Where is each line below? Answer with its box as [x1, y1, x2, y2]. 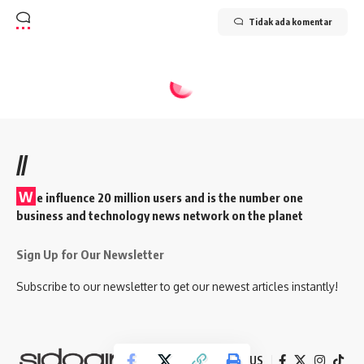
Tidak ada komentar [249, 15, 331, 27]
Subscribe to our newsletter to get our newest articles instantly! [16, 279, 338, 293]
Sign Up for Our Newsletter [16, 246, 164, 262]
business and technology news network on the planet [16, 207, 303, 223]
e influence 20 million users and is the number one [37, 189, 303, 205]
